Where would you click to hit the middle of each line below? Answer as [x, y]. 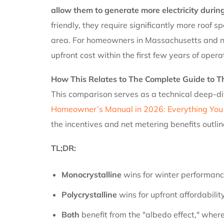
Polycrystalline [89, 194]
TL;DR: [63, 148]
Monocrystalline [91, 174]
